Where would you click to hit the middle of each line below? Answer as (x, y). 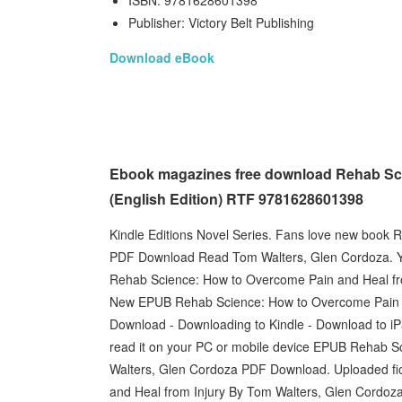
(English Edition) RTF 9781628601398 (236, 199)
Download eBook (162, 57)
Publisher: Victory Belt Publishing (221, 22)
